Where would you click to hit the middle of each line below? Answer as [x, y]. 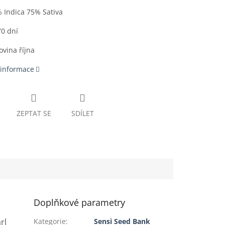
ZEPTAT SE [34, 114]
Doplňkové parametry [80, 202]
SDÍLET [82, 114]
